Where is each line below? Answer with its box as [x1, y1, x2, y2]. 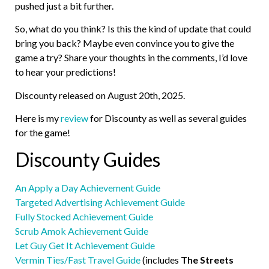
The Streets [181, 254, 234, 266]
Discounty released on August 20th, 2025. [15, 89, 185, 101]
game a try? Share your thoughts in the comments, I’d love [15, 52, 247, 64]
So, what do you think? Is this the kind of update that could [15, 23, 251, 35]
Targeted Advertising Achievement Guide [15, 196, 185, 208]
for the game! [15, 127, 70, 139]
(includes [141, 254, 181, 266]
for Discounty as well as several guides [90, 112, 247, 124]
